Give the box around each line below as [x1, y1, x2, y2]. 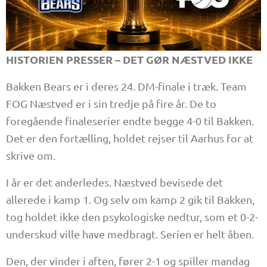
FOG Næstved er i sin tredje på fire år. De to [6, 97, 216, 110]
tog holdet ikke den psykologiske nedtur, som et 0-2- [6, 210, 258, 223]
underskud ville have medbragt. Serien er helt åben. [6, 227, 254, 240]
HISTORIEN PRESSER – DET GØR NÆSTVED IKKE [6, 52, 253, 66]
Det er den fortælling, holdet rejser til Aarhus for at [6, 131, 253, 144]
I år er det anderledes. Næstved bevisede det [6, 175, 223, 188]
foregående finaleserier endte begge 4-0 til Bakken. [6, 114, 254, 127]
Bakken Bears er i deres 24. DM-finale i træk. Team [6, 79, 247, 92]
